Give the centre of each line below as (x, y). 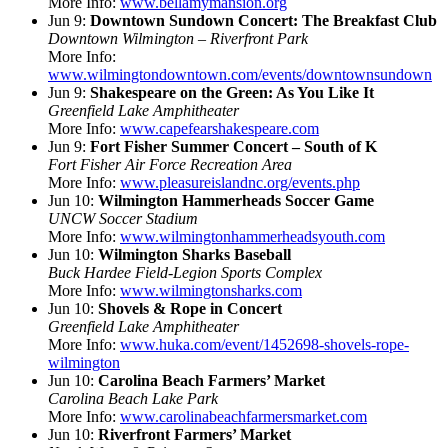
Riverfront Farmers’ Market (194, 434)
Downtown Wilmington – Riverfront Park (178, 38)
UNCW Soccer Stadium (123, 218)
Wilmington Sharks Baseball (194, 254)
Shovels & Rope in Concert (190, 308)
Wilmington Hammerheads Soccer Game (236, 200)
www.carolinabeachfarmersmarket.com (243, 416)
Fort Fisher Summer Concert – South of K (233, 146)
